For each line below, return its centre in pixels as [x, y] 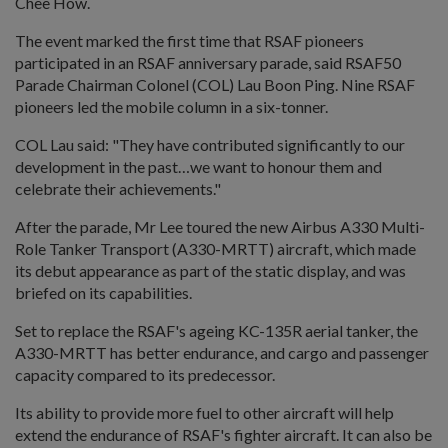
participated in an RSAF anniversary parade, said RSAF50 [208, 62]
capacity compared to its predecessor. [145, 374]
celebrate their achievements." [119, 188]
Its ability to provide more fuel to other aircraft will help [204, 412]
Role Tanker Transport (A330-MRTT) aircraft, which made [215, 248]
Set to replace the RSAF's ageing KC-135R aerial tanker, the [216, 330]
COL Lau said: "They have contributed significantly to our [210, 144]
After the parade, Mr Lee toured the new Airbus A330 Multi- [220, 226]
